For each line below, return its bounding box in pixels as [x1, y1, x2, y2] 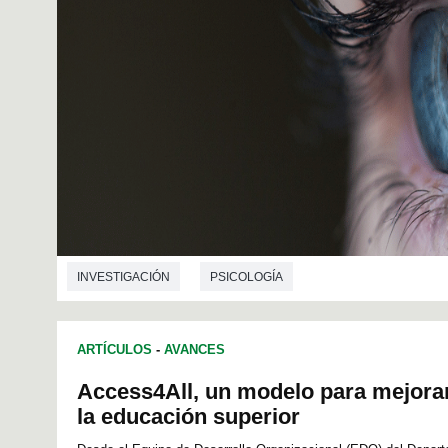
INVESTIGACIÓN [77, 269, 170, 284]
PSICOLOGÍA [210, 269, 283, 284]
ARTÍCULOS [77, 341, 152, 357]
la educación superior [77, 403, 300, 429]
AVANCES [164, 341, 225, 357]
